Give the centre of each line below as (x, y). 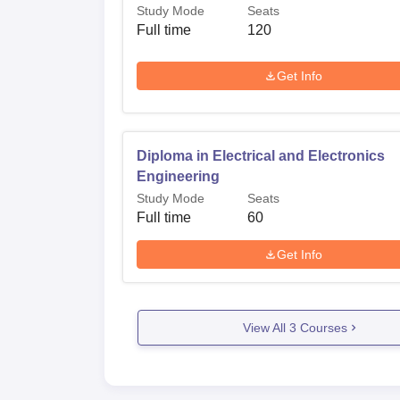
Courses (321, 327)
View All (266, 327)
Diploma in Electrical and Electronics (261, 156)
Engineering (178, 176)
